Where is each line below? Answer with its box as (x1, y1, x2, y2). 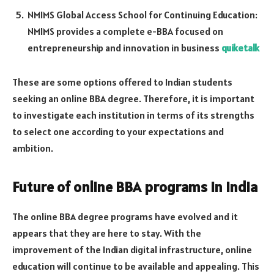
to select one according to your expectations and (12, 125, 224, 138)
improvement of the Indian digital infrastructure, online (12, 243, 252, 256)
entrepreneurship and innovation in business (28, 42, 221, 54)
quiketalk (221, 42, 259, 54)
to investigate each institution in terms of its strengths (12, 109, 254, 122)
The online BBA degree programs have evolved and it (12, 210, 238, 223)
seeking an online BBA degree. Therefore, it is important (12, 92, 254, 105)
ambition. (12, 142, 53, 155)
